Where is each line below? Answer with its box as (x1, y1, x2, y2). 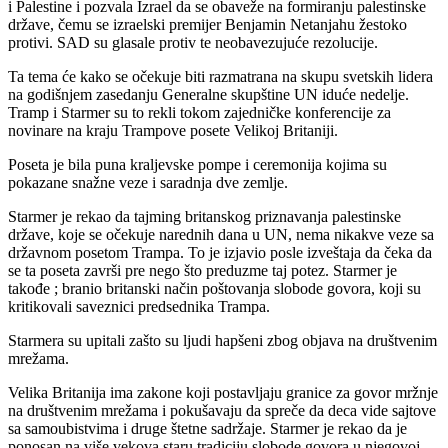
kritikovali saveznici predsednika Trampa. (8, 297, 270, 315)
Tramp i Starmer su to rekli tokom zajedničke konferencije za (8, 103, 391, 121)
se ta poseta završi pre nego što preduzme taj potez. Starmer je (8, 261, 397, 279)
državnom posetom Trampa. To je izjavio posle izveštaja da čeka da (8, 243, 432, 261)
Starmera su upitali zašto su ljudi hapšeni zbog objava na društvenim (8, 331, 437, 349)
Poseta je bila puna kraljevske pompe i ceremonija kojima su (8, 155, 387, 173)
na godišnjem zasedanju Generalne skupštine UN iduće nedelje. (8, 85, 409, 103)
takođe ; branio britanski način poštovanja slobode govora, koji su (8, 279, 421, 297)
